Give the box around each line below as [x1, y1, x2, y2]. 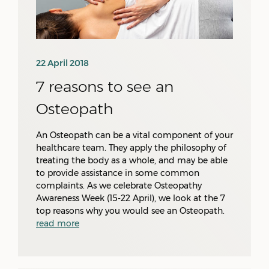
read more [36, 218, 79, 229]
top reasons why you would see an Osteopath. [36, 205, 225, 216]
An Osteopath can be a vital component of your [36, 130, 233, 141]
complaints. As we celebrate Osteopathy [36, 180, 202, 191]
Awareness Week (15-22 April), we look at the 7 [36, 193, 225, 204]
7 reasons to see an [36, 77, 174, 95]
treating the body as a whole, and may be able [36, 155, 228, 166]
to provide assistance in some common [36, 168, 199, 178]
